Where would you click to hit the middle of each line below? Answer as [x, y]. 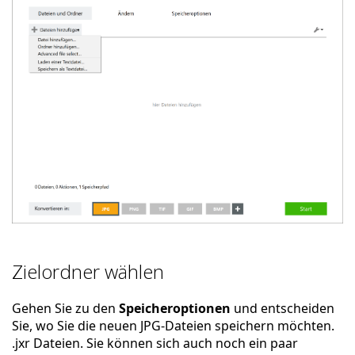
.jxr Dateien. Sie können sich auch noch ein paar [155, 344]
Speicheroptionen [175, 309]
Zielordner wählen [88, 272]
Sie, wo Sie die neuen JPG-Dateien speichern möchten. [173, 326]
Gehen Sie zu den [65, 309]
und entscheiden [282, 309]
